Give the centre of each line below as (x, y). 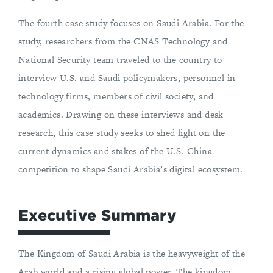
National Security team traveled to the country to (120, 60)
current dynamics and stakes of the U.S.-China (115, 151)
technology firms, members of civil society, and (116, 96)
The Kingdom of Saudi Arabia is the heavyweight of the (132, 253)
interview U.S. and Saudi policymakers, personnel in (127, 78)
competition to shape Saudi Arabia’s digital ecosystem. (131, 169)
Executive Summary (98, 216)
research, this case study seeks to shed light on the (122, 133)
